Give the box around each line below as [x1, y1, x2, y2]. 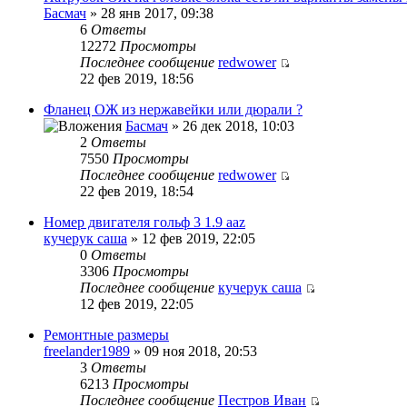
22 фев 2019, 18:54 [80, 183, 194, 199]
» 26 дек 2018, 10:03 [168, 117, 294, 134]
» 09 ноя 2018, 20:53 [130, 342, 257, 359]
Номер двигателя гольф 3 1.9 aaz [44, 213, 245, 230]
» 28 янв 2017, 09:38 [86, 5, 213, 21]
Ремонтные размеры [44, 326, 169, 342]
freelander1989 [44, 342, 130, 359]
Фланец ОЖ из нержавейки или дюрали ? [44, 101, 303, 117]
